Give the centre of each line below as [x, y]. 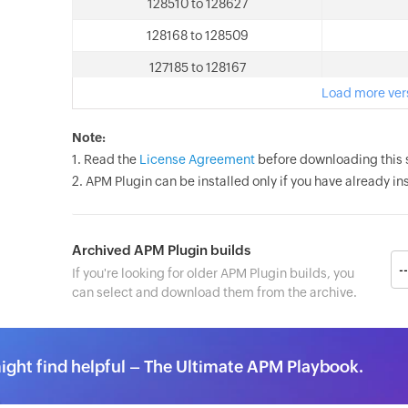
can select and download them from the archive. [214, 292]
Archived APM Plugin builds [161, 250]
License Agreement [197, 159]
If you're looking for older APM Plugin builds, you [213, 273]
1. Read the [106, 159]
